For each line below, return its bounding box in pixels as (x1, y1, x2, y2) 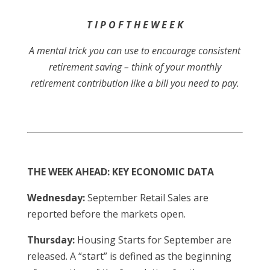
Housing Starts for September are (74, 233, 231, 246)
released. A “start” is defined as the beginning (27, 250, 231, 263)
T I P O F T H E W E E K (86, 18, 183, 31)
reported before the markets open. (27, 207, 186, 221)
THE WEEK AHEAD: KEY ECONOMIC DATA (27, 165, 214, 178)
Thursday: (27, 233, 75, 246)
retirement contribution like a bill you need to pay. (30, 77, 239, 90)
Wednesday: (27, 191, 85, 204)
